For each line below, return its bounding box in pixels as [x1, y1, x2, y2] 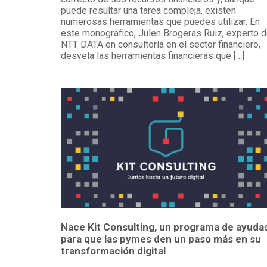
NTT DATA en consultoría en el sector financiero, [61, 39, 260, 51]
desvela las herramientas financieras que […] [61, 50, 244, 62]
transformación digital [61, 245, 166, 257]
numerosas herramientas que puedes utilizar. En [61, 16, 260, 28]
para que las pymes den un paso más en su [61, 233, 261, 246]
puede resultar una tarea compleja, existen [61, 5, 236, 17]
